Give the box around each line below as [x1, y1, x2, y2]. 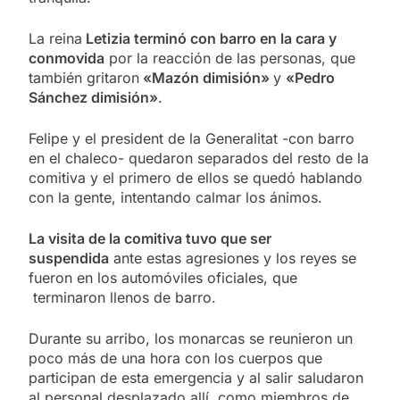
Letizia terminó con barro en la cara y [82, 29, 337, 47]
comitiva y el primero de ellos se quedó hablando [29, 168, 362, 187]
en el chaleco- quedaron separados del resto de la [29, 148, 369, 167]
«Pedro [286, 68, 335, 87]
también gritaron [29, 68, 139, 87]
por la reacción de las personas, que [104, 48, 355, 67]
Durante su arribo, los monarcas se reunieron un [29, 329, 353, 347]
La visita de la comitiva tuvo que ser [29, 229, 271, 247]
